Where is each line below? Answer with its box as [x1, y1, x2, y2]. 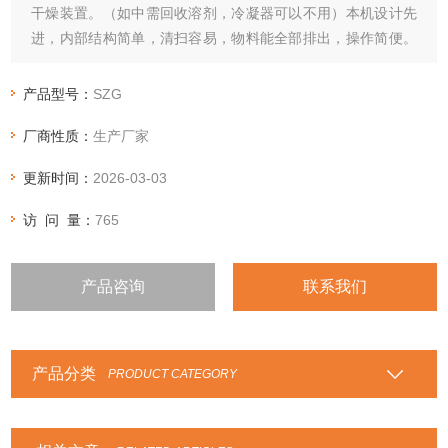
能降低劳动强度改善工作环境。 [31, 54, 228, 71]
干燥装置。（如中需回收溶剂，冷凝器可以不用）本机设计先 [31, 4, 417, 21]
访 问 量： [23, 211, 96, 228]
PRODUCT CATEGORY [107, 366, 237, 381]
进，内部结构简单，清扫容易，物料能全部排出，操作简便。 [31, 29, 417, 46]
